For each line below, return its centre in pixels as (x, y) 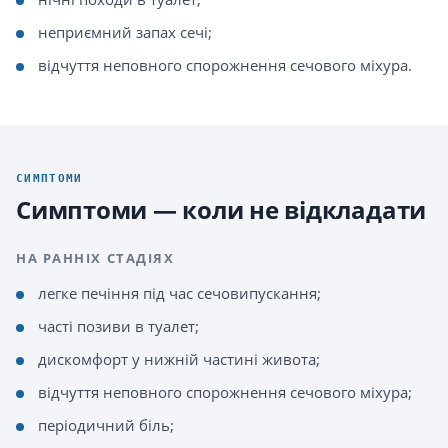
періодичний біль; (106, 425)
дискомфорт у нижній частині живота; (179, 359)
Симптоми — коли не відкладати (221, 209)
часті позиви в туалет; (118, 326)
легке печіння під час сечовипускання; (179, 293)
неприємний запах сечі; (125, 32)
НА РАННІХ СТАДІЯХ (95, 258)
